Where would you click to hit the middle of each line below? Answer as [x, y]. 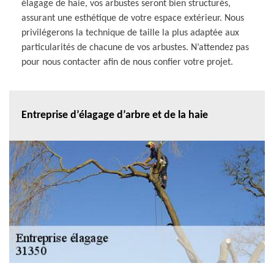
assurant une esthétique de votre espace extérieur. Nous [133, 18]
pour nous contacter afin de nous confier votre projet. [127, 62]
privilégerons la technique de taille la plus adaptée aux [130, 33]
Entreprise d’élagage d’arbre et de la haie [115, 116]
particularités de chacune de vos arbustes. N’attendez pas [135, 47]
